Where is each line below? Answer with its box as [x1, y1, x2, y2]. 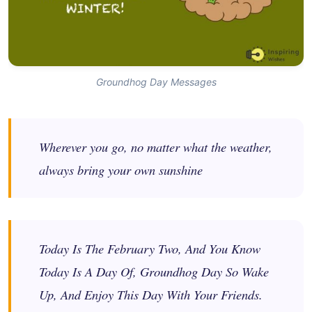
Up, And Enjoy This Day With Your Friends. [39, 285, 263, 303]
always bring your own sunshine [39, 160, 203, 178]
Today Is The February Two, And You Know [39, 239, 260, 257]
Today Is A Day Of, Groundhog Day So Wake [39, 262, 269, 280]
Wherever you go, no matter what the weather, [39, 137, 272, 155]
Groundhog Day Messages [95, 75, 217, 88]
